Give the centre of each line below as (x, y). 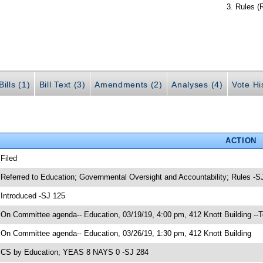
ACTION (241, 140)
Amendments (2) (129, 84)
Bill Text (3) (62, 84)
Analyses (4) (197, 84)
